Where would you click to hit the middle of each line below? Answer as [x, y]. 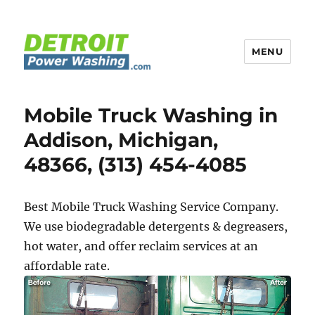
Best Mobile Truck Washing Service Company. [152, 207]
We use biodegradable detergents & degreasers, [156, 226]
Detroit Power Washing [125, 89]
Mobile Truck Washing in [151, 115]
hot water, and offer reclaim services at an [141, 246]
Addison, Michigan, [121, 140]
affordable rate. [67, 266]
